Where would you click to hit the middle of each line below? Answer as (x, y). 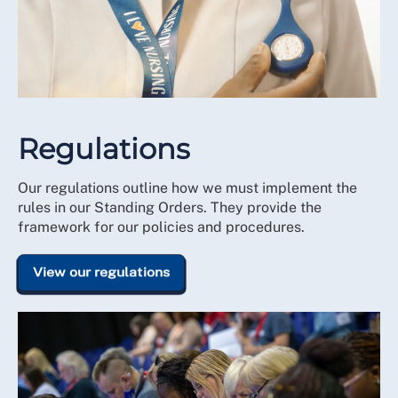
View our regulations (101, 273)
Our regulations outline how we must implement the (187, 188)
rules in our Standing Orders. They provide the (170, 208)
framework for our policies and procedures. (161, 227)
